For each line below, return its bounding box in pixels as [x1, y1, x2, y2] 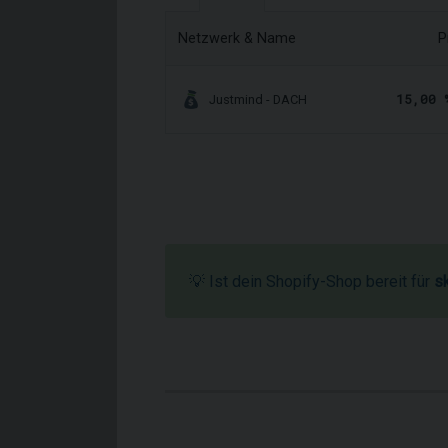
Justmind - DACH [209, 92, 308, 107]
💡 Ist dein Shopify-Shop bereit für [189, 272, 434, 291]
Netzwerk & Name [178, 30, 296, 47]
